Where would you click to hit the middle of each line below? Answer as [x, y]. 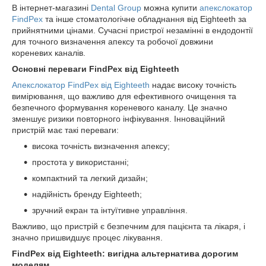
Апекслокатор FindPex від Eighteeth [81, 85]
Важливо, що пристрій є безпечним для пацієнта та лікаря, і [129, 226]
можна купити [170, 8]
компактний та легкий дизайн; [90, 178]
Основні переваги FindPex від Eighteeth [96, 69]
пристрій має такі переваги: [65, 130]
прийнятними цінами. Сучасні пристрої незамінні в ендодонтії [132, 30]
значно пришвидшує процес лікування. [87, 237]
